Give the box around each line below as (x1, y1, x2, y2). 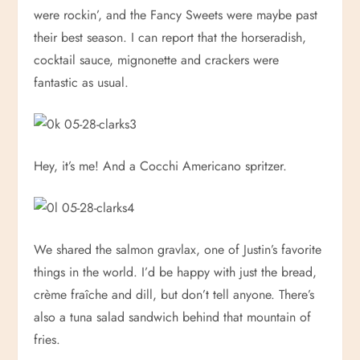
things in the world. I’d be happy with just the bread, (34, 263, 317, 281)
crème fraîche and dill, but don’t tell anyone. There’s (34, 285, 315, 304)
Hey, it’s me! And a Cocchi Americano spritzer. (34, 157, 288, 175)
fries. (34, 330, 61, 349)
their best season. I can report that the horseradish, (34, 28, 307, 47)
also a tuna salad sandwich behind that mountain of (34, 308, 312, 326)
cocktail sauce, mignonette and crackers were (34, 51, 280, 69)
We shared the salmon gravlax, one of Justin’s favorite (34, 240, 322, 259)
